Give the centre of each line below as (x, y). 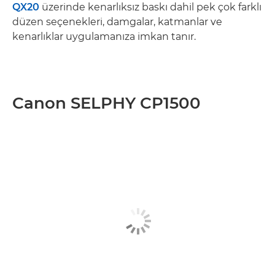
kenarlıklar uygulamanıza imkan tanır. (104, 37)
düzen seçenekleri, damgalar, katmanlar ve (117, 22)
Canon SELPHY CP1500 (107, 103)
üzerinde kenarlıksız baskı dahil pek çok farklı (150, 7)
